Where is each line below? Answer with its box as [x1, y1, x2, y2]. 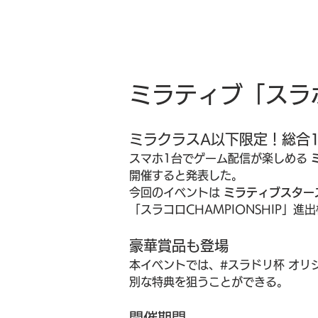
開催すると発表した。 [129, 170, 243, 181]
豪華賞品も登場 [129, 238, 229, 253]
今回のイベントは [129, 187, 224, 198]
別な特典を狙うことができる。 [129, 276, 288, 287]
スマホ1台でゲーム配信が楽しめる [129, 153, 311, 164]
